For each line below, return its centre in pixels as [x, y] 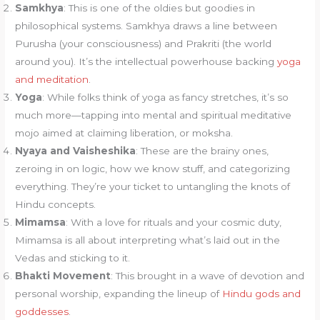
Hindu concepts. [56, 204]
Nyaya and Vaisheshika [76, 150]
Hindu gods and [262, 293]
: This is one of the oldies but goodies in [160, 7]
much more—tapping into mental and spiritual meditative [154, 115]
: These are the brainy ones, [202, 150]
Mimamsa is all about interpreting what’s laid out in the [148, 240]
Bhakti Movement [63, 275]
